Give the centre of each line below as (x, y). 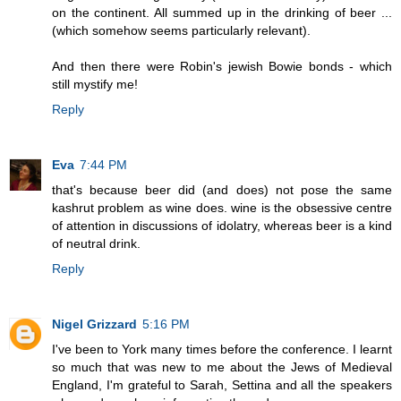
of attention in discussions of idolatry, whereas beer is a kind (222, 226)
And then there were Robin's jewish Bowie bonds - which (222, 67)
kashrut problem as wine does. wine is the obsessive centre (222, 208)
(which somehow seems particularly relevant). (181, 31)
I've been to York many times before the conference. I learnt (222, 350)
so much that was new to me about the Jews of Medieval (222, 367)
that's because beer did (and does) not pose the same (222, 190)
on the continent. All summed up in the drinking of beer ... (222, 13)
